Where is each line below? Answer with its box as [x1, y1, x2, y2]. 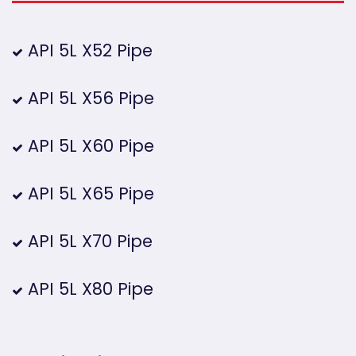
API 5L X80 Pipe [23, 277, 153, 301]
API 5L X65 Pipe [23, 182, 154, 206]
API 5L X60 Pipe [23, 134, 154, 158]
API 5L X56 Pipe [23, 87, 154, 110]
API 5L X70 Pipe [23, 230, 153, 253]
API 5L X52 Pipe [23, 39, 153, 63]
